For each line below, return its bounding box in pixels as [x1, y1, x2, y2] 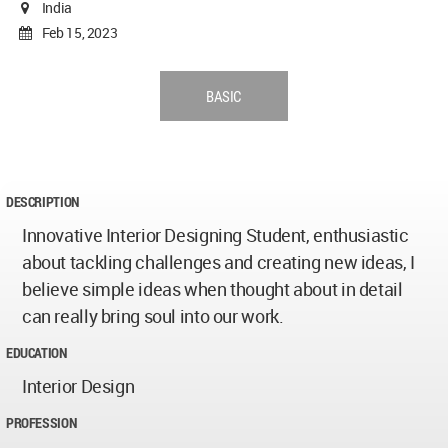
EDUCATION [6, 343, 67, 363]
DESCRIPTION [6, 192, 79, 212]
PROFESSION [6, 413, 77, 433]
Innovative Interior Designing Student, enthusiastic [22, 223, 409, 248]
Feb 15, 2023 [34, 23, 118, 43]
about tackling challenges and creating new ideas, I [22, 250, 415, 275]
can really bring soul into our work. [22, 304, 284, 329]
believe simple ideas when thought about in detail [22, 277, 403, 302]
